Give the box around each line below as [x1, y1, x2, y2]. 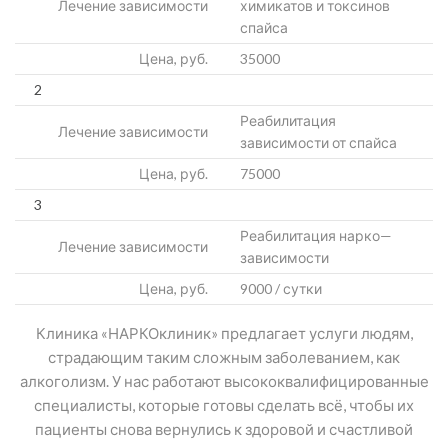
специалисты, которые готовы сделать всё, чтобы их [34, 396, 414, 414]
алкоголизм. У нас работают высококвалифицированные [19, 372, 429, 390]
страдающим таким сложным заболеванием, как [48, 348, 400, 366]
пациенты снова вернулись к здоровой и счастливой [35, 420, 413, 438]
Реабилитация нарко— [240, 227, 392, 244]
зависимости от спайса [240, 134, 397, 151]
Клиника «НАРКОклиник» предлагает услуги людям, [35, 324, 413, 342]
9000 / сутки [240, 280, 322, 297]
